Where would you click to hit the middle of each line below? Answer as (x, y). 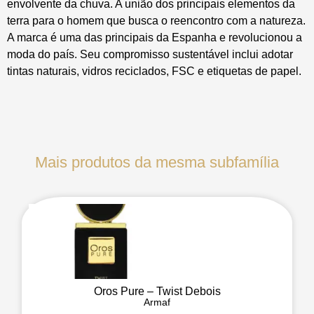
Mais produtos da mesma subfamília (157, 162)
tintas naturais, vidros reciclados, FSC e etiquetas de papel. (154, 71)
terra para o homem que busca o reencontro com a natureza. (156, 21)
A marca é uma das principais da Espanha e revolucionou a (155, 37)
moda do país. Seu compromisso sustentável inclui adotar (150, 54)
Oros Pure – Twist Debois (157, 291)
